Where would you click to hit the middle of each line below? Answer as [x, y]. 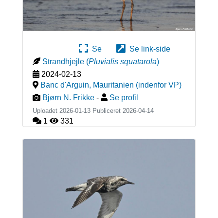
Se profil [124, 97]
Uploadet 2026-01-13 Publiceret [77, 110]
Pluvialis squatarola [122, 61]
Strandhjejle [63, 61]
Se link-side [148, 49]
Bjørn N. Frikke [68, 97]
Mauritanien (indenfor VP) [137, 85]
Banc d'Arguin [64, 85]
